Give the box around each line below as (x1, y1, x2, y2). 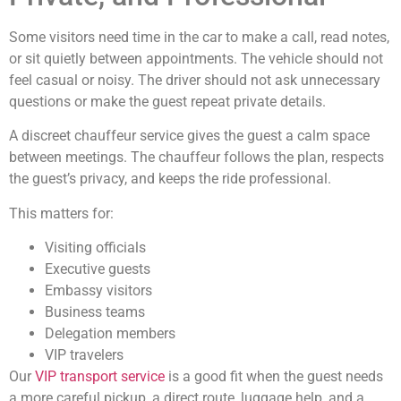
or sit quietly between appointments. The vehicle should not (9, 49, 383, 67)
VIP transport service (35, 368, 165, 386)
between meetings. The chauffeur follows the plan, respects (9, 149, 384, 166)
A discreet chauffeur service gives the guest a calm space (9, 127, 370, 145)
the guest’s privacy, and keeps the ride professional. (9, 170, 331, 188)
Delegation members (45, 325, 175, 343)
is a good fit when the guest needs (165, 368, 383, 386)
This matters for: (9, 204, 114, 222)
